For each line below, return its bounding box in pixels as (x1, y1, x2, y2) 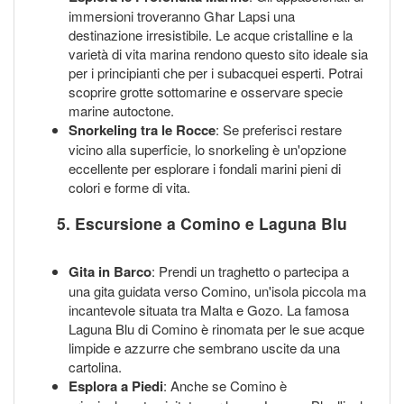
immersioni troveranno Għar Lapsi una (69, 5, 295, 25)
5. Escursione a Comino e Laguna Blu (57, 212, 347, 235)
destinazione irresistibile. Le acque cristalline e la (69, 24, 353, 44)
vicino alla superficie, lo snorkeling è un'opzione (69, 139, 346, 159)
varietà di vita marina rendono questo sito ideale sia (69, 43, 368, 63)
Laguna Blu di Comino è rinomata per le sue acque (69, 319, 364, 339)
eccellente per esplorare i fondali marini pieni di (69, 158, 341, 178)
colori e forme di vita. (69, 177, 190, 197)
